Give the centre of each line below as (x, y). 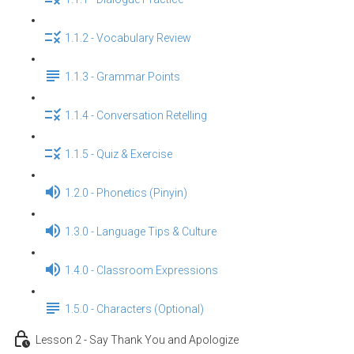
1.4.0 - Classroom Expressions (141, 271)
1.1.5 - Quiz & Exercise (119, 154)
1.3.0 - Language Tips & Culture (141, 232)
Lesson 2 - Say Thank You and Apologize (137, 340)
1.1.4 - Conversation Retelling (136, 116)
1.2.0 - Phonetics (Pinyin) (126, 193)
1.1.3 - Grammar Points (122, 77)
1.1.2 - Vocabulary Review (128, 38)
